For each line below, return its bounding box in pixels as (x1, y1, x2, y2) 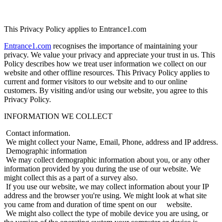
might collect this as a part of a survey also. (4, 173, 138, 182)
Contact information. (4, 128, 70, 137)
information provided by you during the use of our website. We (4, 164, 201, 173)
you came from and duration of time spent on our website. (4, 200, 192, 209)
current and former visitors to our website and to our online (4, 77, 187, 86)
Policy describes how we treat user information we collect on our (4, 59, 206, 68)
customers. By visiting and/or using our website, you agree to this (4, 86, 208, 95)
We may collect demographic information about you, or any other (4, 155, 210, 164)
